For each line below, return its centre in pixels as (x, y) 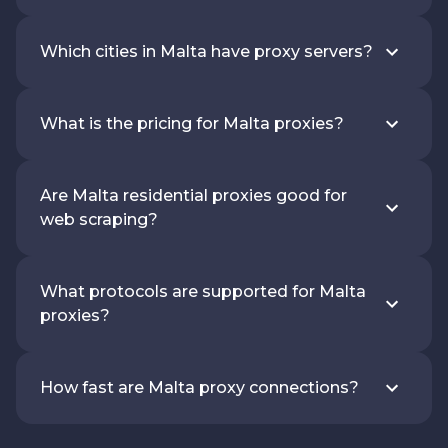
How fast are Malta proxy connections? (199, 387)
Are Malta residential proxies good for (193, 195)
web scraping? (99, 219)
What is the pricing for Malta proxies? (192, 123)
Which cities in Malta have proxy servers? (206, 51)
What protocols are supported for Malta (203, 291)
